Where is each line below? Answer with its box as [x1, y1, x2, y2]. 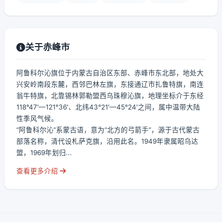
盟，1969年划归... [16, 149, 72, 157]
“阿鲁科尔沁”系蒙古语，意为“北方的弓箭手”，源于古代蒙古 [16, 126, 200, 134]
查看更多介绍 [16, 167, 60, 175]
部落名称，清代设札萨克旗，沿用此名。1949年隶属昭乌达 [16, 137, 198, 145]
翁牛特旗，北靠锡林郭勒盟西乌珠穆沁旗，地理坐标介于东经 [16, 92, 204, 100]
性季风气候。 [16, 114, 58, 122]
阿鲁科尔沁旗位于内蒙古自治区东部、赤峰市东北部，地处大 [16, 69, 204, 77]
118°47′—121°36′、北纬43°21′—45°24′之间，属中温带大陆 [16, 103, 200, 111]
